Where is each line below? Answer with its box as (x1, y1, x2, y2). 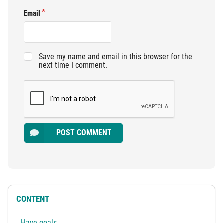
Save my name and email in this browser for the (38, 51, 192, 61)
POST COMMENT (56, 128, 112, 138)
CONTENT (16, 194, 49, 204)
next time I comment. (38, 60, 107, 70)
